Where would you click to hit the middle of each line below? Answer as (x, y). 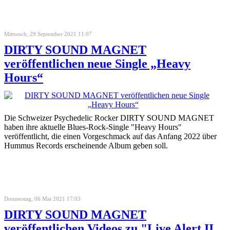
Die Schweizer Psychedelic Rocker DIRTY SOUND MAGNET (109, 118)
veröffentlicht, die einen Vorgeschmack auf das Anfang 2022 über (110, 136)
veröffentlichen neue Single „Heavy (97, 63)
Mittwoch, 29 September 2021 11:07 (48, 34)
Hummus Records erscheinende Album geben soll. (86, 145)
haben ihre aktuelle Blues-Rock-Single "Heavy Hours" (93, 127)
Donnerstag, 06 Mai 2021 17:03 (42, 198)
